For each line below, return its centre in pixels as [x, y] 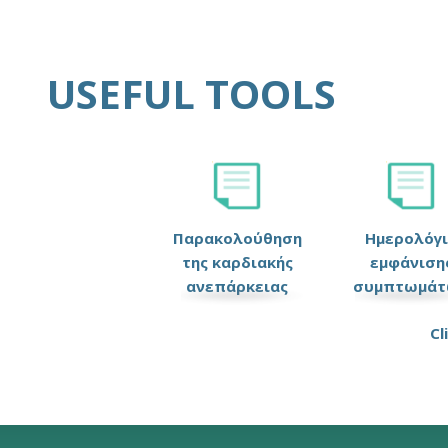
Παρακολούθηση [237, 238]
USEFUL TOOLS [191, 93]
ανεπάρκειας [237, 286]
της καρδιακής [237, 262]
